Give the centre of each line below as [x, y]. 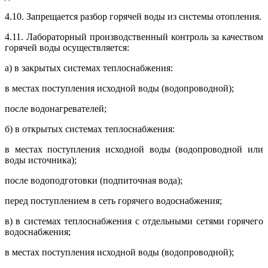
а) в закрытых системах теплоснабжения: [89, 68]
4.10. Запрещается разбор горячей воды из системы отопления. [133, 17]
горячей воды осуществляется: [67, 48]
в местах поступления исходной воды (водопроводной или [134, 150]
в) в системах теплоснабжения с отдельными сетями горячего [134, 221]
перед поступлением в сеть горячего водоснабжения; [113, 201]
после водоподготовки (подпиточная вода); [94, 181]
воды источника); [41, 160]
